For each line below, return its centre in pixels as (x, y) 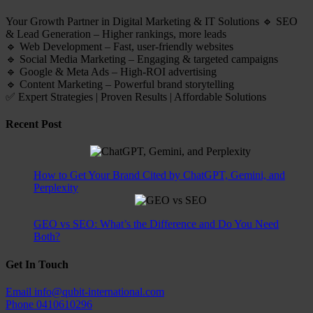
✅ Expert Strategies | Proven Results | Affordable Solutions (136, 96)
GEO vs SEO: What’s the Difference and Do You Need (156, 224)
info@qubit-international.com (99, 292)
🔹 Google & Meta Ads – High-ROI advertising (111, 71)
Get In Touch (37, 264)
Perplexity (56, 188)
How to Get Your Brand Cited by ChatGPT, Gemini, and (159, 175)
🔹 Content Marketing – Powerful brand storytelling (120, 84)
